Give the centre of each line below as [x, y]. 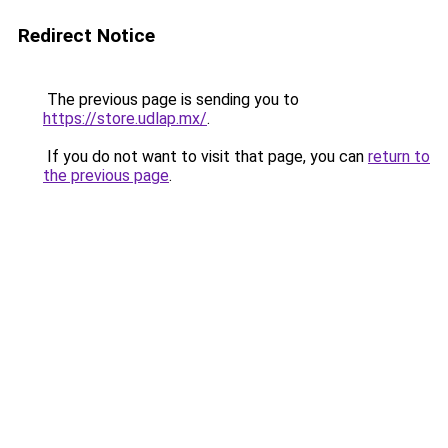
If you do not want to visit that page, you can [205, 156]
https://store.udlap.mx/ [125, 118]
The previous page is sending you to [171, 99]
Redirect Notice [86, 35]
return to [399, 156]
